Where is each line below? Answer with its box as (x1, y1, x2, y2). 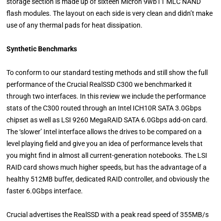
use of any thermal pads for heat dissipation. (6, 21, 143, 30)
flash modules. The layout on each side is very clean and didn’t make (6, 9, 213, 18)
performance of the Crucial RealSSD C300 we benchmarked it (6, 80, 192, 89)
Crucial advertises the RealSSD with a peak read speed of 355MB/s (6, 211, 209, 219)
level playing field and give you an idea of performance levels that (6, 140, 203, 148)
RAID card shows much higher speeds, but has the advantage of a (6, 163, 207, 172)
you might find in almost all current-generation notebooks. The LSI (6, 151, 208, 160)
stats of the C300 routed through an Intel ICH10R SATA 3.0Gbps (6, 104, 202, 112)
